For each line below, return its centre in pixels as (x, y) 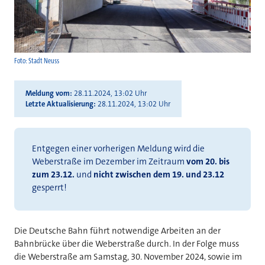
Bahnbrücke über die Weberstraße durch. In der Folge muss (127, 243)
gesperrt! (49, 188)
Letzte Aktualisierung (59, 104)
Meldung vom (47, 93)
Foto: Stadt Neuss (37, 61)
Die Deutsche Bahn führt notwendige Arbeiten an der (117, 230)
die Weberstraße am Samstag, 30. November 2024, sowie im (128, 256)
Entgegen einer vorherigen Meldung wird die (118, 149)
